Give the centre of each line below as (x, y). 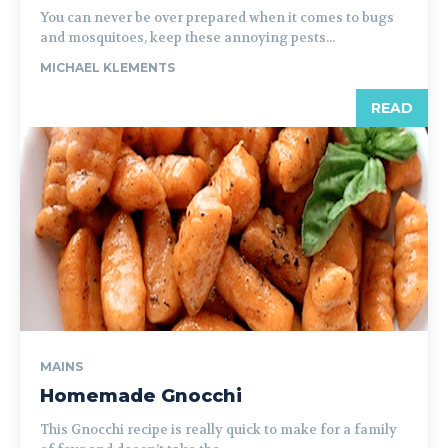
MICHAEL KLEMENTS (107, 67)
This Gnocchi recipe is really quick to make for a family (218, 429)
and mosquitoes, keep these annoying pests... (187, 37)
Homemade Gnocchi (141, 396)
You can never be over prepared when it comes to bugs (217, 17)
